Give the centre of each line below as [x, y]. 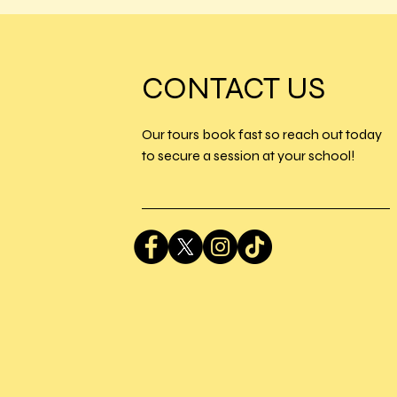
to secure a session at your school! [248, 156]
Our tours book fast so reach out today [261, 134]
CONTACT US [233, 89]
